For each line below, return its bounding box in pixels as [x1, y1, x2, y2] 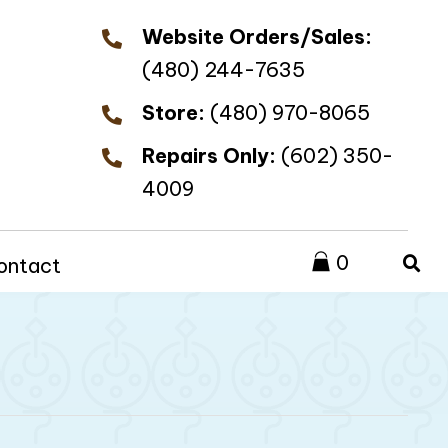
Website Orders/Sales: [142, 24, 373, 49]
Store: [142, 100, 206, 125]
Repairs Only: [142, 143, 277, 168]
